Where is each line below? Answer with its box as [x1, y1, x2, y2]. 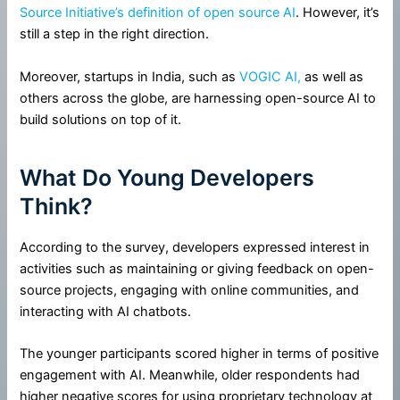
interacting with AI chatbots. [20, 303, 192, 320]
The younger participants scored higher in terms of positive [20, 345, 379, 362]
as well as [301, 68, 364, 85]
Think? [20, 193, 94, 221]
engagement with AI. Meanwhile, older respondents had [20, 366, 361, 383]
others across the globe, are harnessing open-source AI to [20, 89, 377, 106]
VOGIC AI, [239, 68, 302, 85]
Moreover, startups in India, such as [20, 68, 240, 85]
